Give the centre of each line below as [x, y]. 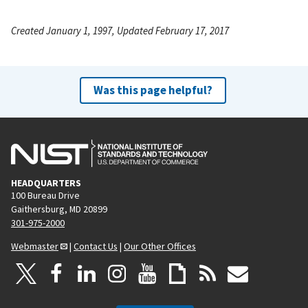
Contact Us [96, 246]
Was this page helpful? [153, 90]
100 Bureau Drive [45, 195]
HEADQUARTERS [46, 183]
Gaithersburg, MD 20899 [59, 209]
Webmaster [35, 246]
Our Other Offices [160, 246]
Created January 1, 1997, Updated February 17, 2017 [120, 30]
